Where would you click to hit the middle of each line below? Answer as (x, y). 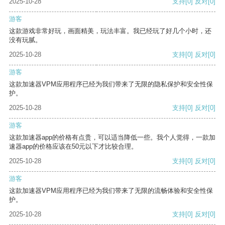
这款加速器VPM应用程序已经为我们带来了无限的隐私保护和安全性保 (111, 84)
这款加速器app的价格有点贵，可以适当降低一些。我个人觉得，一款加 (112, 138)
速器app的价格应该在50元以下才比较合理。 (73, 147)
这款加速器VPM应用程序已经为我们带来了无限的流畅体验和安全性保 (111, 191)
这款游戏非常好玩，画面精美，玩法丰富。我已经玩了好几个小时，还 (110, 31)
